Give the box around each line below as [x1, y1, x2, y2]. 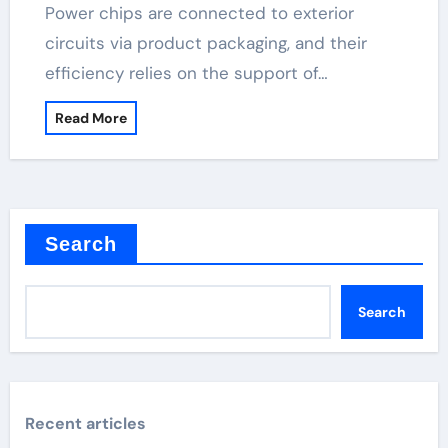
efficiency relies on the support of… [44, 62, 328, 84]
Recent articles [24, 413, 146, 434]
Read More [54, 109, 127, 127]
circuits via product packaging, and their [44, 32, 367, 54]
